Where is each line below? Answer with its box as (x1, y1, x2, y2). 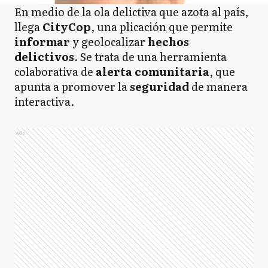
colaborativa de (14, 63, 96, 80)
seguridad (130, 78, 189, 95)
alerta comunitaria (96, 63, 209, 80)
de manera (189, 78, 248, 95)
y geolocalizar (72, 33, 145, 50)
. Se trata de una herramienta (74, 48, 227, 65)
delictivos (14, 48, 74, 65)
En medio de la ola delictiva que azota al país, (14, 4, 248, 20)
